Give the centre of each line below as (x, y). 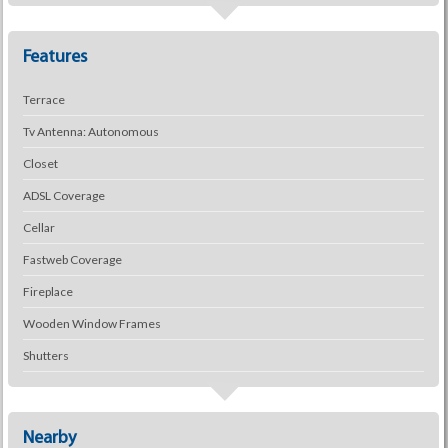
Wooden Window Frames (91, 323)
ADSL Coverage (63, 195)
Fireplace (47, 291)
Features (54, 57)
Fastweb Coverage (72, 259)
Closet (40, 163)
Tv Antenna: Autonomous (90, 131)
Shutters (45, 355)
